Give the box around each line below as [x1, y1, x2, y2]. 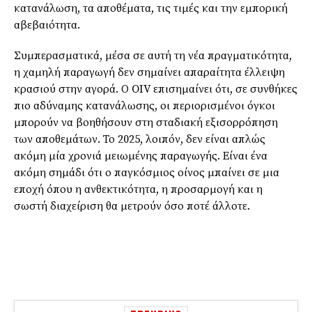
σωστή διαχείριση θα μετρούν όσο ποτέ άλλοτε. [14, 199, 250, 214]
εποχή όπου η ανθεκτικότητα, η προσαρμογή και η [14, 182, 263, 197]
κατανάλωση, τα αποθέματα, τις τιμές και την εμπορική [14, 1, 288, 16]
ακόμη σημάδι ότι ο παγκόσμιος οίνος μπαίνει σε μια [14, 166, 279, 180]
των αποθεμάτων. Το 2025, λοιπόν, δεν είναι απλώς [14, 132, 265, 147]
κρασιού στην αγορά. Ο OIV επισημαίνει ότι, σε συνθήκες [14, 82, 297, 97]
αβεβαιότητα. [14, 18, 80, 33]
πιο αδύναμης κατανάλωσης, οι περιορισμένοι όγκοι [14, 99, 275, 114]
